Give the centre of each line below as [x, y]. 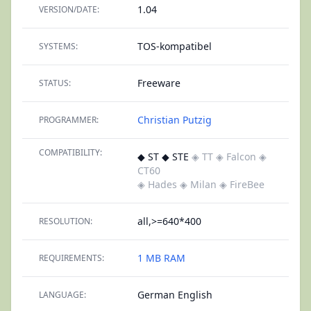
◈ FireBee [242, 184]
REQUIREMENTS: [72, 258]
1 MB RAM [161, 258]
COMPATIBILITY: [70, 152]
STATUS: [55, 83]
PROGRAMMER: [69, 120]
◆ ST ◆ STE [165, 157]
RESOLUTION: [66, 221]
